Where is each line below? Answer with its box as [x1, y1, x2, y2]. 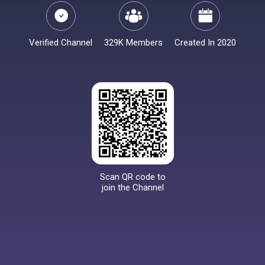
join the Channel [101, 182, 164, 193]
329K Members [104, 37, 163, 48]
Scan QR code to [99, 172, 166, 182]
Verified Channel [29, 37, 92, 48]
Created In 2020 [174, 37, 236, 48]
